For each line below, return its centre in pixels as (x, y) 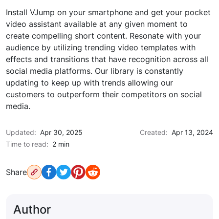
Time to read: (27, 144)
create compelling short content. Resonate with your (103, 36)
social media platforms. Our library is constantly (95, 71)
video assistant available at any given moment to (97, 24)
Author (32, 210)
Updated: (21, 132)
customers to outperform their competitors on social (104, 95)
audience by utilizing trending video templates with (101, 48)
